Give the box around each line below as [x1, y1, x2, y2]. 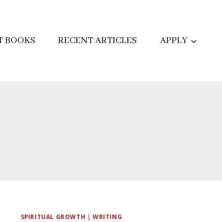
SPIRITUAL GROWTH [20, 212, 86, 221]
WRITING [92, 212, 122, 221]
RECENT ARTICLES [58, 34, 137, 47]
